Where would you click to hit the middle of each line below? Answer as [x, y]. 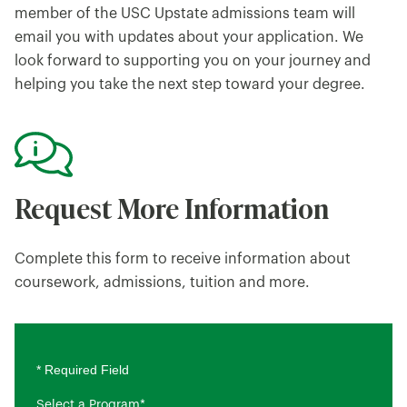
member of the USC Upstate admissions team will [185, 14]
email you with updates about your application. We [189, 37]
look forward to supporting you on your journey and [193, 61]
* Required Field [83, 370]
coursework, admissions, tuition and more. [162, 283]
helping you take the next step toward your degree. [190, 84]
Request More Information [172, 207]
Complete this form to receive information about [183, 259]
